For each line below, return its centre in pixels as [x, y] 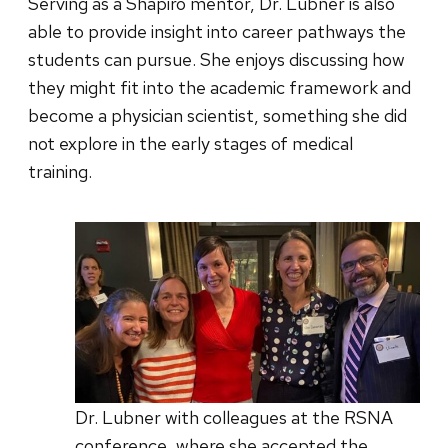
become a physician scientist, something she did [217, 115]
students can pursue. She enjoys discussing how [216, 59]
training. [62, 171]
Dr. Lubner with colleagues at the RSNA [234, 417]
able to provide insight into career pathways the [217, 31]
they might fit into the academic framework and [219, 87]
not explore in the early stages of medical [190, 143]
